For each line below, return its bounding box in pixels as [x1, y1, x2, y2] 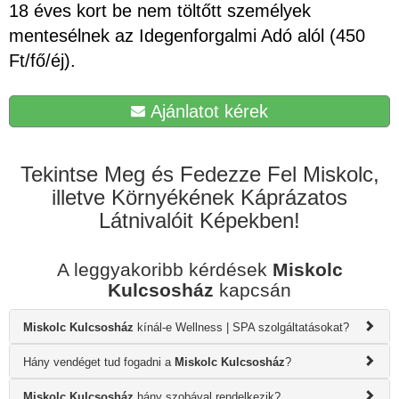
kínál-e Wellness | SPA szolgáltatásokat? [134, 320, 349, 334]
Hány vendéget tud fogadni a [23, 354, 175, 369]
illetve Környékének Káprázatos [52, 184, 347, 209]
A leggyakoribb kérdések [56, 258, 273, 280]
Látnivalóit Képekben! [99, 208, 300, 232]
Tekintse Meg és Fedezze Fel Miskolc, [20, 161, 379, 186]
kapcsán [214, 279, 291, 300]
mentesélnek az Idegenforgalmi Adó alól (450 [9, 25, 365, 45]
